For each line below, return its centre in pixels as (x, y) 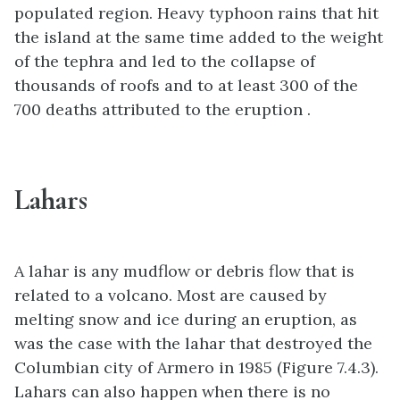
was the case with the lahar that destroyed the (193, 343)
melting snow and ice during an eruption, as (186, 319)
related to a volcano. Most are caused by (171, 295)
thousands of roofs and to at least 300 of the (186, 85)
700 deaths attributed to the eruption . (162, 109)
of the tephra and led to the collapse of (165, 61)
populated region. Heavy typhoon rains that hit (196, 12)
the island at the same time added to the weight (199, 37)
